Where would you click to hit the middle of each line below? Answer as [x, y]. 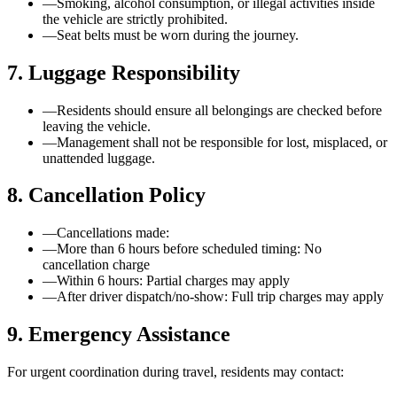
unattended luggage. [99, 158]
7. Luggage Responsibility [124, 72]
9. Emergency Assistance [119, 335]
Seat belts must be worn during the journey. [178, 35]
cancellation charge [96, 265]
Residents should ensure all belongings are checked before [219, 110]
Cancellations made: [113, 233]
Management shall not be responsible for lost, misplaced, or [222, 142]
